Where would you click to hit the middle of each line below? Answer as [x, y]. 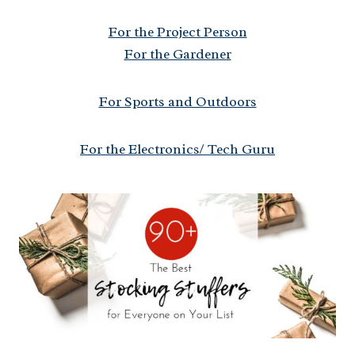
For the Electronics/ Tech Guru [177, 149]
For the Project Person [177, 31]
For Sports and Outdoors [177, 101]
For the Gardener [177, 53]
